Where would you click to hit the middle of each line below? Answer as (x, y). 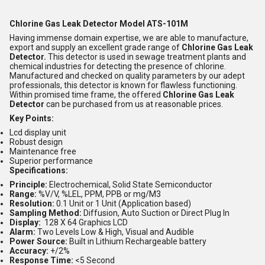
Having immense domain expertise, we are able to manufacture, (129, 38)
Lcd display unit (38, 132)
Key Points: (32, 118)
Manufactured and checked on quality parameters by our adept (127, 75)
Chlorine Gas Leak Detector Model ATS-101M (99, 23)
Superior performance (51, 161)
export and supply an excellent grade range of (96, 47)
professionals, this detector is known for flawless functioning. (123, 85)
